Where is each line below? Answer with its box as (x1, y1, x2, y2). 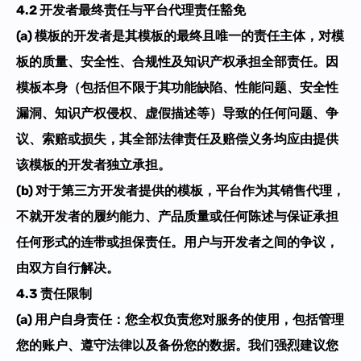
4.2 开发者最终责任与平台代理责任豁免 (16, 2, 246, 18)
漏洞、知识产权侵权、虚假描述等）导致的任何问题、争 (16, 105, 338, 121)
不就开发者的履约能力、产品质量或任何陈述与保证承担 (16, 208, 338, 224)
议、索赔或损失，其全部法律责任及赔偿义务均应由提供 (16, 131, 338, 147)
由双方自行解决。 (16, 259, 119, 276)
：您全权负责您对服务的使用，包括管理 (112, 311, 344, 327)
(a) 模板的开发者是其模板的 (16, 27, 176, 44)
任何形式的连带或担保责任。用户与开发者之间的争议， (16, 234, 338, 250)
